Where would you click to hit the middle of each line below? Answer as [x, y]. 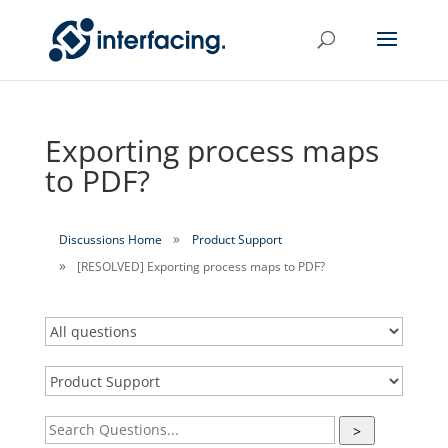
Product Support [237, 239]
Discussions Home [110, 239]
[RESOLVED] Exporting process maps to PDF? [201, 266]
